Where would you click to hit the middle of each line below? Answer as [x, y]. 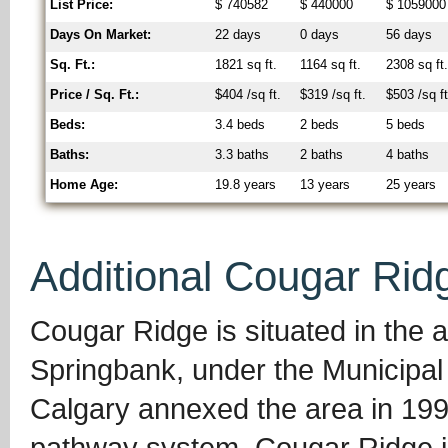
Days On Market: [101, 35]
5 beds [406, 125]
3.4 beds [240, 125]
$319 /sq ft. [333, 95]
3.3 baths [242, 155]
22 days [238, 35]
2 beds [320, 125]
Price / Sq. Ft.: [95, 95]
